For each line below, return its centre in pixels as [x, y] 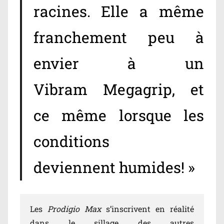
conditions [71, 141]
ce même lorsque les [118, 115]
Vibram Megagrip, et [118, 89]
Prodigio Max [74, 209]
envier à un [118, 63]
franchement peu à [118, 37]
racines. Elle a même [118, 11]
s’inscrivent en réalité [147, 209]
